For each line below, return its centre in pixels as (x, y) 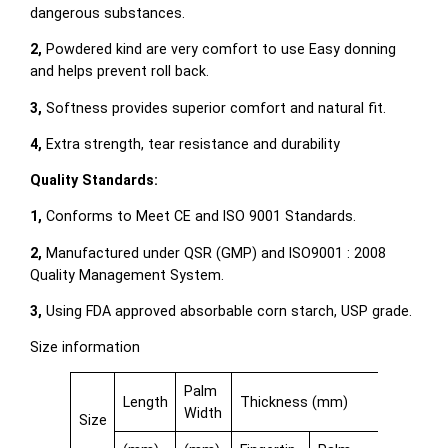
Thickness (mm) (293, 402)
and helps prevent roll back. (120, 71)
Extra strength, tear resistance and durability (191, 143)
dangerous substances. (108, 13)
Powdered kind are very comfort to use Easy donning (219, 49)
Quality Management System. (127, 274)
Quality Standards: (94, 180)
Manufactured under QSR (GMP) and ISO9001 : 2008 (214, 252)
